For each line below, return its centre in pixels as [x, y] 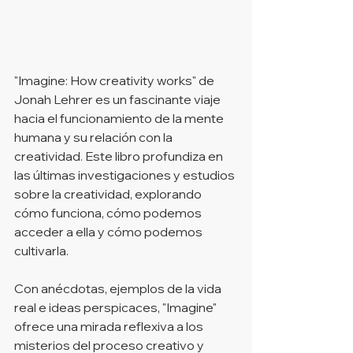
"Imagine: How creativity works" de [115, 80]
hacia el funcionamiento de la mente [120, 118]
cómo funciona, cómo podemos [109, 213]
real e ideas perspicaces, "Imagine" [117, 307]
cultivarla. [41, 251]
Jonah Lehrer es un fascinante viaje [119, 99]
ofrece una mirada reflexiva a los [110, 326]
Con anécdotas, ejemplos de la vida [119, 288]
